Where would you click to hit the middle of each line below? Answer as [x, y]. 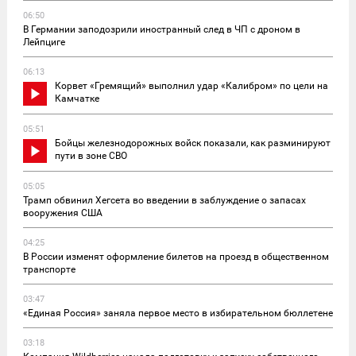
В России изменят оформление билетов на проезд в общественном [176, 256]
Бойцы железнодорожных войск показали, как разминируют [193, 143]
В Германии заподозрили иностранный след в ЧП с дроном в [162, 29]
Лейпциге [44, 42]
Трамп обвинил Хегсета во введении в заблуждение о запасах [164, 200]
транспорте [49, 269]
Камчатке [77, 98]
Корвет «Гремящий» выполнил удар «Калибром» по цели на [192, 85]
